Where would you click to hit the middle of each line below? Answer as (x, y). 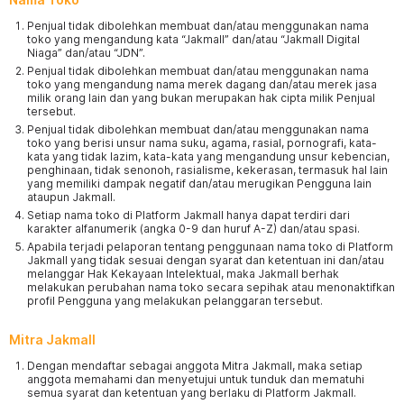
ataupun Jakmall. (71, 197)
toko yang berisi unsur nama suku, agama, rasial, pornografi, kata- (202, 143)
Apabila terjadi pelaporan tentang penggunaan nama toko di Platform (210, 247)
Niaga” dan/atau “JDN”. (86, 53)
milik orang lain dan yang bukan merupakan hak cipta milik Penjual (201, 98)
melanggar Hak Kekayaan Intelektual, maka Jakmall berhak (183, 274)
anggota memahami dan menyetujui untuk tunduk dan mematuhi (196, 379)
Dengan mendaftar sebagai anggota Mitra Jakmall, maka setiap (195, 366)
